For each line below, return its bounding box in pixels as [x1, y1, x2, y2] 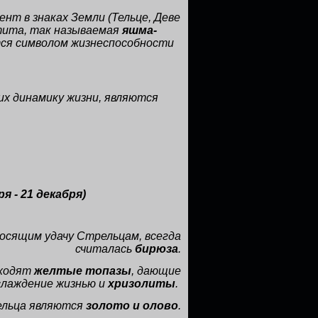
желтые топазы [34, 265, 131, 277]
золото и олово [83, 300, 178, 312]
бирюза [135, 243, 178, 255]
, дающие [131, 265, 181, 277]
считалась [75, 243, 135, 255]
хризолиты [108, 278, 175, 290]
